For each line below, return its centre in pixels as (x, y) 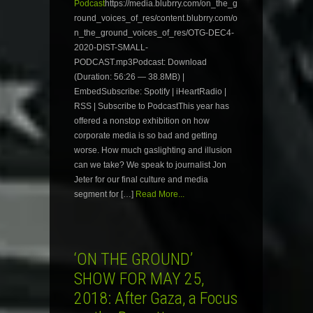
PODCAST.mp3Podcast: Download (140, 63)
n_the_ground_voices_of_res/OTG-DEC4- (154, 33)
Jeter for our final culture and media (141, 180)
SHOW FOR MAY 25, (139, 279)
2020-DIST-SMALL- (111, 48)
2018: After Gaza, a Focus (156, 299)
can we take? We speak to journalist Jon (150, 165)
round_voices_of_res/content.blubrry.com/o (156, 19)
